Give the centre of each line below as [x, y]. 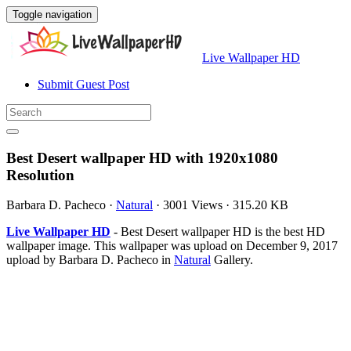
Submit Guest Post [83, 84]
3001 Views [193, 205]
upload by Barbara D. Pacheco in [90, 260]
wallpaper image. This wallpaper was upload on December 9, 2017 [172, 246]
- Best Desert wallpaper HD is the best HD [218, 232]
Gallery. [232, 260]
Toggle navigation [52, 14]
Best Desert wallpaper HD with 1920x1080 [142, 157]
